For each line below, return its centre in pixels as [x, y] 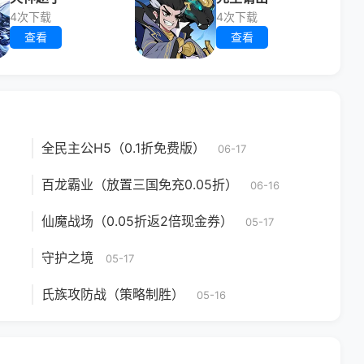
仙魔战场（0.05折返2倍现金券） [137, 221]
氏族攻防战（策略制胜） [113, 294]
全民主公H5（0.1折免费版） [123, 148]
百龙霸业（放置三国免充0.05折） [140, 184]
